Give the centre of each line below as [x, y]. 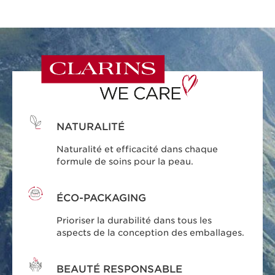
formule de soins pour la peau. [125, 161]
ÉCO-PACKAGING [102, 198]
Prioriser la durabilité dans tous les [134, 220]
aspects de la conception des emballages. [151, 232]
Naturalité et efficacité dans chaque [137, 149]
